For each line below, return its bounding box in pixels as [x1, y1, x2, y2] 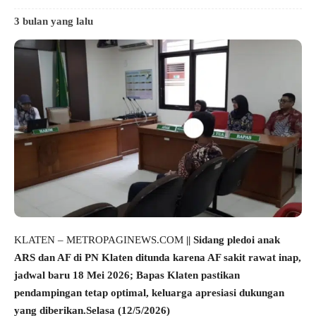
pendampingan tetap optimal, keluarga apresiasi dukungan [14, 287, 284, 299]
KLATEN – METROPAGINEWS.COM [14, 234, 186, 246]
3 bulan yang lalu [14, 15, 93, 27]
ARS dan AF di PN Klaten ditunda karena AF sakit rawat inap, [14, 252, 301, 264]
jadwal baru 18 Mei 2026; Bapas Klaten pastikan [14, 269, 240, 281]
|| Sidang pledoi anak [186, 234, 280, 246]
